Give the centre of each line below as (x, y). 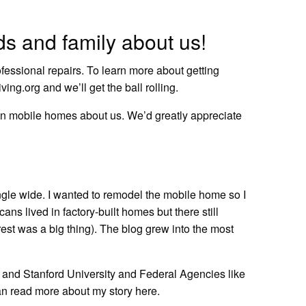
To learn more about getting (153, 70)
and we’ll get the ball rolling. (110, 87)
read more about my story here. (87, 290)
